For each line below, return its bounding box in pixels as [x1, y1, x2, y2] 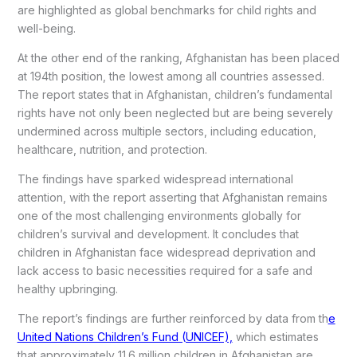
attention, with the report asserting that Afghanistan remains [17, 190, 328, 205]
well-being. [17, 22, 76, 36]
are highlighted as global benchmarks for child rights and [17, 3, 316, 18]
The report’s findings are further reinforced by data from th [17, 312, 328, 326]
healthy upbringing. [17, 282, 118, 296]
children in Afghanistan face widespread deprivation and [17, 245, 316, 260]
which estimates [232, 330, 319, 344]
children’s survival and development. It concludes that [17, 227, 299, 241]
